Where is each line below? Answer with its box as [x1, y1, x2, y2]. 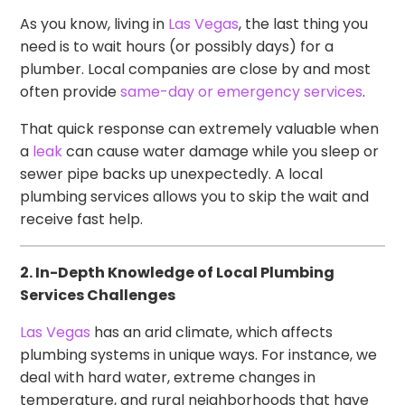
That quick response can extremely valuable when [20, 118, 380, 139]
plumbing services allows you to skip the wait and [20, 185, 370, 207]
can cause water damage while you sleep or [62, 140, 380, 162]
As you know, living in [20, 13, 169, 34]
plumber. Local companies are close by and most [20, 58, 372, 80]
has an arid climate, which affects [90, 321, 334, 343]
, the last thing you [239, 13, 369, 34]
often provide [20, 80, 121, 102]
